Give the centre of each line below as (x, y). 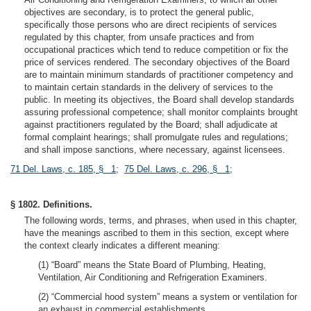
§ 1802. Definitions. (51, 204)
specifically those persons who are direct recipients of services (151, 25)
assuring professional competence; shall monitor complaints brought (161, 112)
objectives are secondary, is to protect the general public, (139, 12)
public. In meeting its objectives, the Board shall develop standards (159, 100)
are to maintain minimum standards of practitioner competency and (159, 75)
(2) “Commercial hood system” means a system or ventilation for (168, 297)
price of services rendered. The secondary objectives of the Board (157, 62)
